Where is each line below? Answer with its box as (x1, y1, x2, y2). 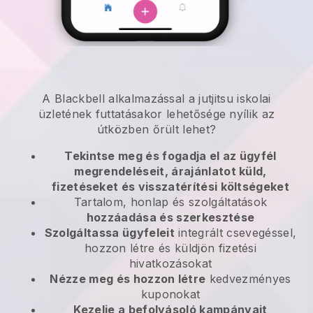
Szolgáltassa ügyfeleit (44, 226, 175, 240)
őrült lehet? (149, 122, 217, 137)
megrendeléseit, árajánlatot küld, (74, 164, 267, 179)
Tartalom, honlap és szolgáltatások (73, 195, 268, 210)
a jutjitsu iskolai (188, 92, 271, 106)
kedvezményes (205, 272, 291, 286)
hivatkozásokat (129, 256, 212, 271)
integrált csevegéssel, (174, 226, 297, 240)
